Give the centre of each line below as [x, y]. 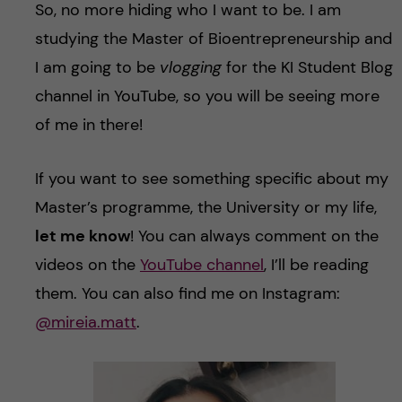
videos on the [87, 264]
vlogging [190, 67]
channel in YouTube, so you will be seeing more [207, 96]
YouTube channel [201, 264]
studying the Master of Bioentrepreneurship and [213, 38]
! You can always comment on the [254, 236]
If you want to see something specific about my [211, 178]
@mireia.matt [85, 322]
